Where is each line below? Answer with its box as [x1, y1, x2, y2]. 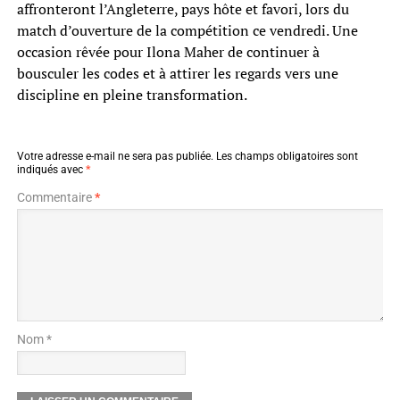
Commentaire [16, 190, 95, 205]
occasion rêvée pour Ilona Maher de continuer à [16, 42, 320, 62]
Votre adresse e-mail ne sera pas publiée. [16, 150, 213, 163]
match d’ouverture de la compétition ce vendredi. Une [16, 21, 358, 41]
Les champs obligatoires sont [215, 150, 358, 163]
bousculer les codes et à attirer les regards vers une [16, 63, 338, 84]
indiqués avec [16, 163, 86, 177]
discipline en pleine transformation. [16, 85, 247, 105]
